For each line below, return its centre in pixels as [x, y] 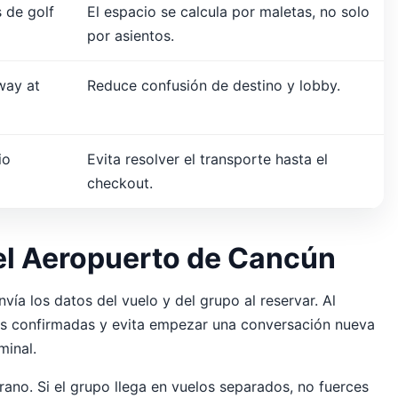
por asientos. [131, 36]
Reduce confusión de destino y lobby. [214, 86]
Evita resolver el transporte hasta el [207, 159]
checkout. [120, 183]
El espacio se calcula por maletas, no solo [228, 12]
